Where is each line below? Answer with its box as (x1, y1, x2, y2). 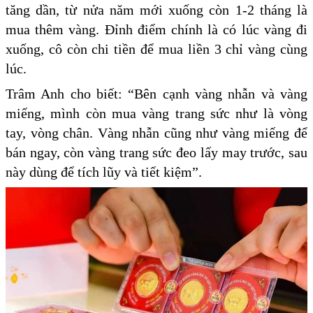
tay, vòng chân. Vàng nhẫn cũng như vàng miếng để (6, 125, 307, 141)
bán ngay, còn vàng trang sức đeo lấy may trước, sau (6, 145, 307, 161)
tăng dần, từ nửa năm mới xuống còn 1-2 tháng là (6, 2, 307, 18)
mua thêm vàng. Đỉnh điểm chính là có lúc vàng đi (6, 22, 307, 38)
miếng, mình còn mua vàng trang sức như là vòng (6, 105, 307, 122)
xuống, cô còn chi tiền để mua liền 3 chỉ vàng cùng (6, 41, 307, 57)
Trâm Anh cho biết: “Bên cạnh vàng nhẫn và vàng (6, 86, 307, 102)
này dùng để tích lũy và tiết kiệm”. (6, 164, 205, 180)
